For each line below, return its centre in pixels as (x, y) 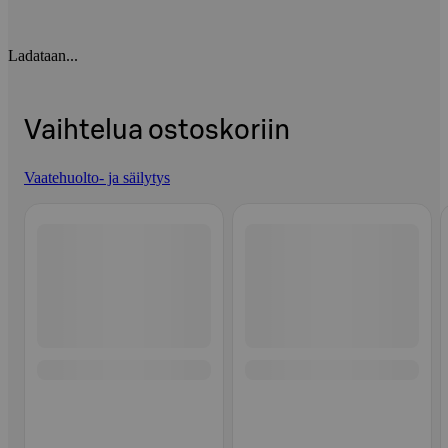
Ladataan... (43, 55)
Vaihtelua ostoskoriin (157, 130)
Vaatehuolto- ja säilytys (97, 178)
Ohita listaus (63, 204)
